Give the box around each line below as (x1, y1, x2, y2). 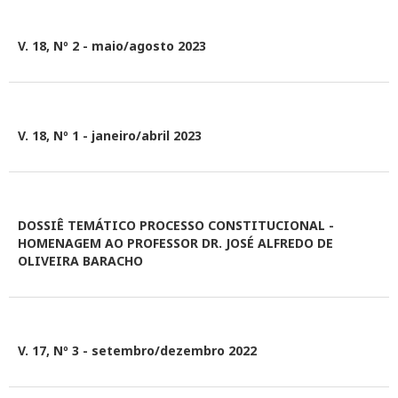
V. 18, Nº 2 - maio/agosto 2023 (18, 37, 206, 54)
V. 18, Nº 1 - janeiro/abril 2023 (18, 127, 202, 144)
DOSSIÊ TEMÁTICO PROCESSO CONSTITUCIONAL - (18, 217, 334, 234)
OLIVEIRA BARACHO (18, 252, 143, 269)
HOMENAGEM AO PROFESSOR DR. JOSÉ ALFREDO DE (18, 235, 333, 251)
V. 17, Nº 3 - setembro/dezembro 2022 (18, 342, 257, 359)
